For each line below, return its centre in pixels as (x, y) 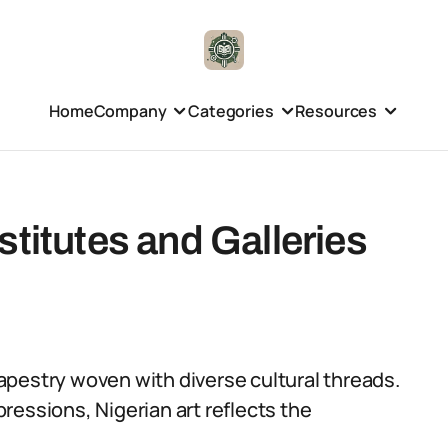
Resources (336, 110)
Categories (231, 110)
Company (130, 110)
